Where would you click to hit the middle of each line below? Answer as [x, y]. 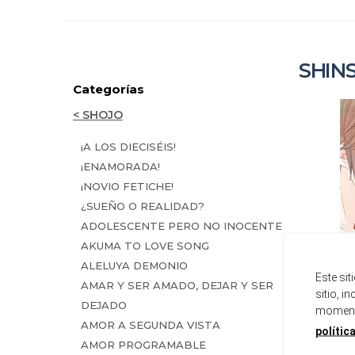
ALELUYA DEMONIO [134, 265]
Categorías [109, 89]
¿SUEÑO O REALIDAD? [143, 206]
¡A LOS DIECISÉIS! [128, 147]
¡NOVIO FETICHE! [127, 186]
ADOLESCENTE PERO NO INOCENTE [181, 226]
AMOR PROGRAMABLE [143, 345]
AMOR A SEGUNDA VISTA [151, 325]
